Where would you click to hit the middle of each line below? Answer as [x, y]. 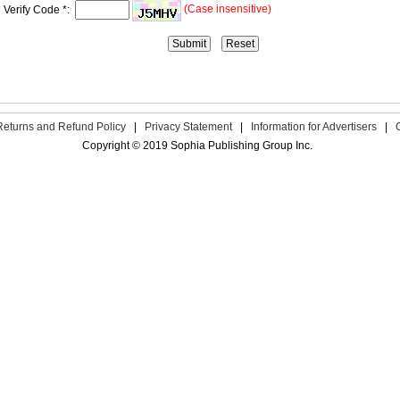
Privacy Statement [188, 127]
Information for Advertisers [313, 127]
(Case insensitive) [229, 9]
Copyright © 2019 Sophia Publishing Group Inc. [197, 146]
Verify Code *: [39, 10]
